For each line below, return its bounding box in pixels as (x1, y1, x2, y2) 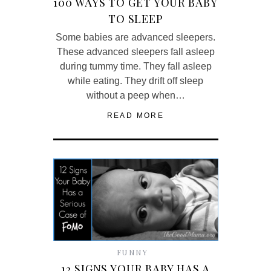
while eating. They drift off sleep (68, 75, 203, 86)
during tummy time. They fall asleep (59, 60, 212, 71)
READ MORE (106, 111, 165, 120)
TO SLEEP (108, 11, 163, 26)
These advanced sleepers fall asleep (56, 46, 215, 57)
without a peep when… (86, 90, 185, 100)
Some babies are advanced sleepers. (56, 31, 215, 42)
